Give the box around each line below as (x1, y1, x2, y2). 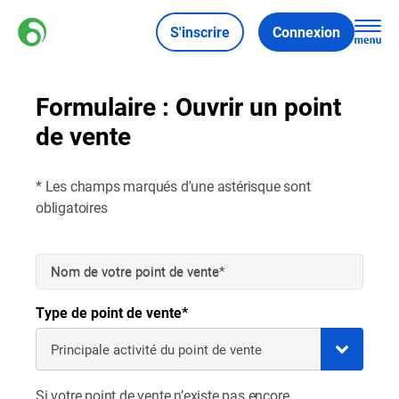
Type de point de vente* (36, 303, 188, 322)
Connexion (273, 21, 340, 41)
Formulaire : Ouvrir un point (36, 89, 341, 123)
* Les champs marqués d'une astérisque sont (36, 176, 311, 195)
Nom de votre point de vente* (51, 261, 224, 280)
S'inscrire (170, 21, 230, 41)
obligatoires (36, 198, 108, 216)
